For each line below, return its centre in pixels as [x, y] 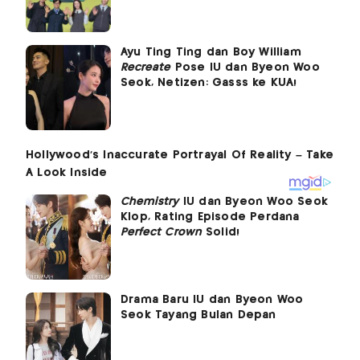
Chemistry [150, 201]
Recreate [146, 67]
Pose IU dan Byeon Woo [245, 67]
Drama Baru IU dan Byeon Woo [212, 299]
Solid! [221, 232]
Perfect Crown [161, 232]
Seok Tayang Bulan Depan [198, 315]
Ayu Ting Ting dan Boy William [211, 52]
